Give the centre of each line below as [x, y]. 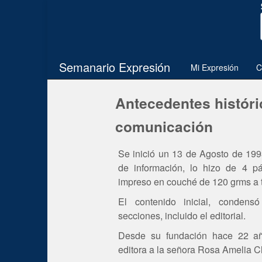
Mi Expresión [214, 67]
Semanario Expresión [114, 67]
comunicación [164, 126]
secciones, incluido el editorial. [182, 215]
